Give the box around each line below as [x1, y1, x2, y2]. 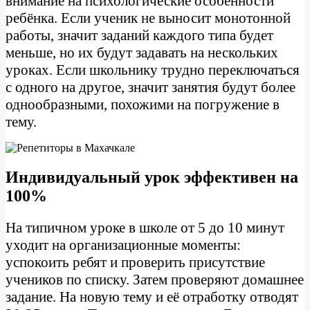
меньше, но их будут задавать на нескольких [6, 44, 278, 61]
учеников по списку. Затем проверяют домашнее [6, 271, 304, 288]
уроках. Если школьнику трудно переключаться [6, 61, 300, 78]
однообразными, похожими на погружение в [6, 95, 280, 113]
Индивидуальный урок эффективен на [6, 167, 298, 186]
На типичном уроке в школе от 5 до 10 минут [6, 219, 284, 236]
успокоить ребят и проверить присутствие [6, 253, 265, 271]
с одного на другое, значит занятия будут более [6, 78, 295, 95]
